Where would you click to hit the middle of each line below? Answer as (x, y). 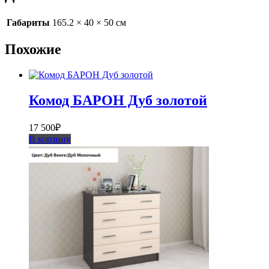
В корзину (50, 139)
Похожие (33, 50)
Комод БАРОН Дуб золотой (118, 101)
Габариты (28, 22)
